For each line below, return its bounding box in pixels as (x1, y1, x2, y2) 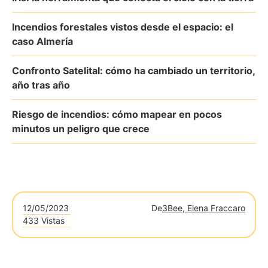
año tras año (12, 79, 70, 91)
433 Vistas (23, 215, 65, 226)
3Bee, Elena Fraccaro (162, 203, 245, 213)
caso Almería (12, 35, 73, 47)
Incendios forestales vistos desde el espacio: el (12, 21, 233, 33)
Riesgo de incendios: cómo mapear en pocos (12, 108, 222, 120)
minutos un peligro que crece (12, 123, 150, 135)
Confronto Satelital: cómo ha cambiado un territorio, (12, 65, 255, 77)
